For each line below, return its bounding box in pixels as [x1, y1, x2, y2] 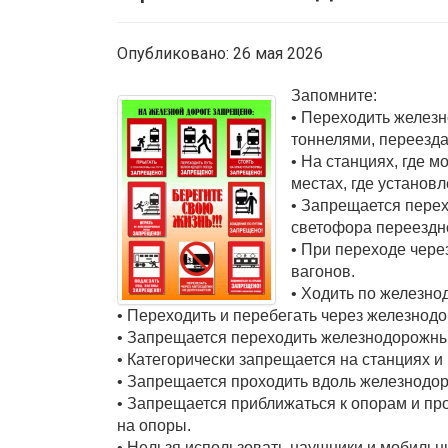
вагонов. [291, 263, 355, 280]
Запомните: [291, 87, 377, 104]
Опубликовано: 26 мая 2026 [117, 44, 323, 63]
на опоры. [117, 417, 191, 434]
